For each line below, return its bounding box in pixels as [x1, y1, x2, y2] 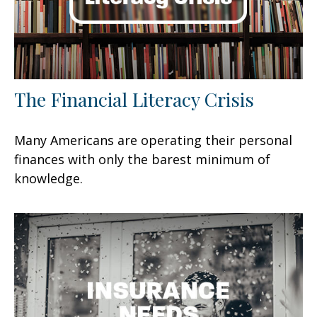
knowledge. [14, 169, 83, 187]
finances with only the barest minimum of [14, 150, 270, 168]
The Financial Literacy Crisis [14, 86, 254, 112]
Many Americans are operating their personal [14, 131, 292, 149]
